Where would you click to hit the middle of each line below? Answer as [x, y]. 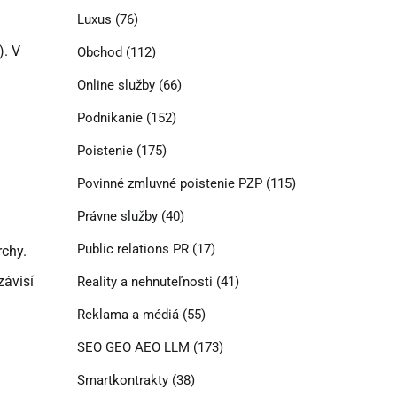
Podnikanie [109, 118]
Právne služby [117, 217]
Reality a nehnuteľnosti [144, 282]
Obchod [99, 53]
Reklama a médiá [128, 315]
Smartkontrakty [122, 381]
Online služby [116, 86]
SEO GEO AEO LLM [133, 348]
